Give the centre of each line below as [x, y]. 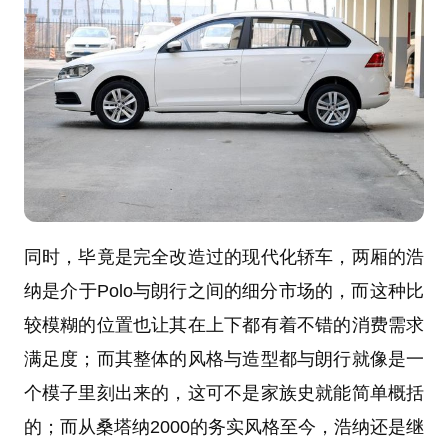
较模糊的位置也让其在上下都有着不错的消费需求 [224, 324]
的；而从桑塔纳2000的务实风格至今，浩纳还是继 [224, 426]
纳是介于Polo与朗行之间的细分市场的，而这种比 [224, 290]
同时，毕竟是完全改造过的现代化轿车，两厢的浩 [224, 256]
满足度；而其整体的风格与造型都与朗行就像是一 [224, 358]
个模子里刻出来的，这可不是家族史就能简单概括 [224, 392]
